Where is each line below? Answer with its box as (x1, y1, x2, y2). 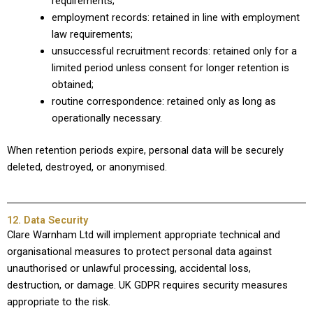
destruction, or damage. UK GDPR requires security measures (7, 278, 288, 291)
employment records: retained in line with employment (51, 11, 300, 24)
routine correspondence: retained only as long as (51, 95, 276, 108)
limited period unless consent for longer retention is (51, 61, 289, 75)
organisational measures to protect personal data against (7, 245, 272, 258)
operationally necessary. (51, 112, 162, 125)
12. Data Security (7, 213, 88, 226)
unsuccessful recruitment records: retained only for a (51, 45, 297, 58)
